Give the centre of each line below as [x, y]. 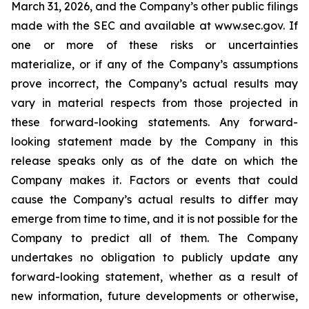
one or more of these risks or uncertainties [154, 45]
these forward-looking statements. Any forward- [154, 122]
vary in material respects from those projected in [154, 103]
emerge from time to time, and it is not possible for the [154, 219]
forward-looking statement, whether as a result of [154, 277]
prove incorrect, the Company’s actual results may [154, 83]
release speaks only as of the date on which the [154, 161]
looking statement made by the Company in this [154, 141]
